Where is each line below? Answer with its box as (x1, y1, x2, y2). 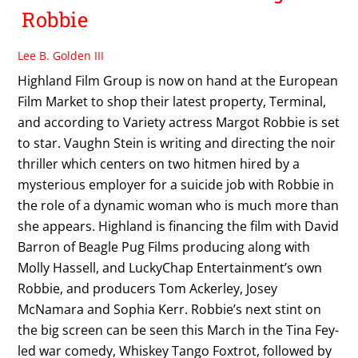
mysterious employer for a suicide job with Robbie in (18, 175, 335, 193)
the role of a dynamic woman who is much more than (18, 196, 340, 214)
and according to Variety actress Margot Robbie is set (18, 113, 340, 131)
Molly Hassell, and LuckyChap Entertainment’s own (18, 258, 323, 276)
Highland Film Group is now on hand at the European (18, 71, 339, 89)
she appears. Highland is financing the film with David (18, 217, 340, 235)
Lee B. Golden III (18, 47, 105, 63)
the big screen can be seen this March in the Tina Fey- (18, 320, 340, 339)
